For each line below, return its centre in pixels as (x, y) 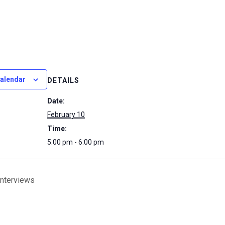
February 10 (66, 115)
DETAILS (63, 80)
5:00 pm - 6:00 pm (76, 142)
